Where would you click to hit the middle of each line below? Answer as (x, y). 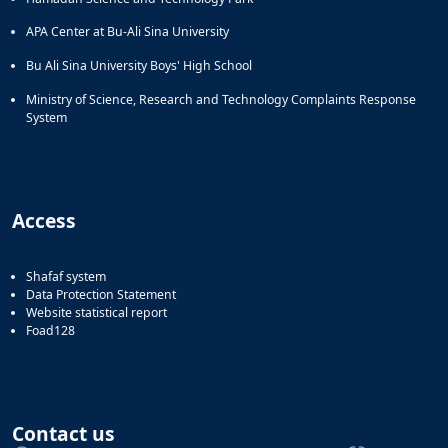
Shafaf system (66, 276)
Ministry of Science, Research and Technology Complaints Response (221, 99)
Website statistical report (96, 312)
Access (44, 220)
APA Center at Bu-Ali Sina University (127, 32)
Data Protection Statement (101, 294)
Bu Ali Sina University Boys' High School (139, 66)
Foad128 (50, 330)
